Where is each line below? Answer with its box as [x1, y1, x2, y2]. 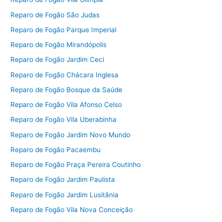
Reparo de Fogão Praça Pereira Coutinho [10, 161, 141, 169]
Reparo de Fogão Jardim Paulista [10, 175, 115, 184]
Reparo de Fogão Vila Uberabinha [10, 115, 117, 124]
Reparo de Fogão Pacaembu [10, 145, 101, 154]
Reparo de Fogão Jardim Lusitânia [10, 190, 119, 199]
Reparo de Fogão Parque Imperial [10, 25, 117, 34]
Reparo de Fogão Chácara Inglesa [10, 70, 119, 79]
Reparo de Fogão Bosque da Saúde [10, 85, 123, 94]
